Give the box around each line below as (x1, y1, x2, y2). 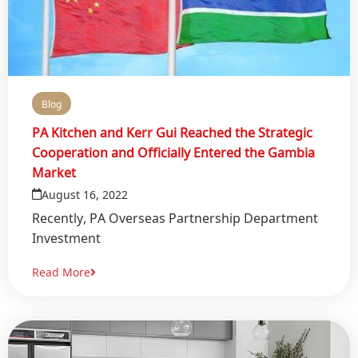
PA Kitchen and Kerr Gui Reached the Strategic (32, 116, 312, 146)
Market (32, 156, 76, 186)
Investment (32, 221, 101, 252)
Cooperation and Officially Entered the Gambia (32, 136, 315, 166)
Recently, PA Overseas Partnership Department (32, 201, 318, 232)
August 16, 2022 (42, 181, 128, 207)
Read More (32, 258, 90, 284)
